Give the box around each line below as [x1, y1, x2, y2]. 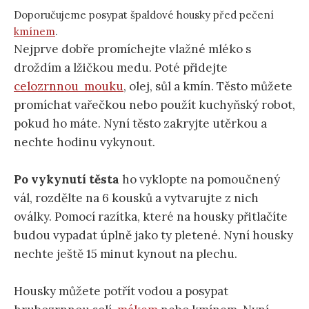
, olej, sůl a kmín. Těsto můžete [123, 78, 292, 94]
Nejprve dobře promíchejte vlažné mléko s [14, 41, 251, 57]
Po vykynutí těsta [14, 172, 119, 188]
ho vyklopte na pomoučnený [119, 172, 280, 188]
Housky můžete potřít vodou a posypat [14, 283, 228, 299]
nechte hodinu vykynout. [14, 134, 155, 150]
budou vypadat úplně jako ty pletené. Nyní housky [14, 228, 293, 243]
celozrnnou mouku [14, 78, 123, 94]
